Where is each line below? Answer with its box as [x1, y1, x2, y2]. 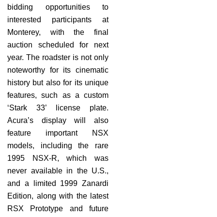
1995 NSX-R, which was [7, 154, 108, 162]
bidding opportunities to [7, 2, 108, 11]
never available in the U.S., [7, 166, 108, 175]
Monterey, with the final [7, 28, 108, 36]
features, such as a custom [7, 91, 108, 99]
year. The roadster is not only [7, 53, 108, 62]
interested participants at [7, 15, 108, 24]
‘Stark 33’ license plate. [7, 103, 108, 112]
